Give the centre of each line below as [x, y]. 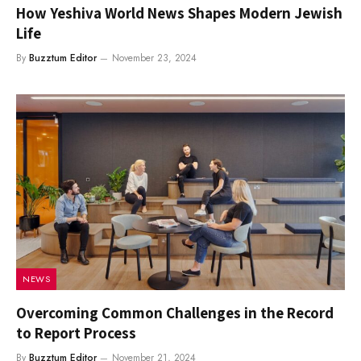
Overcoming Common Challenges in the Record [175, 312]
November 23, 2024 [154, 58]
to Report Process [76, 332]
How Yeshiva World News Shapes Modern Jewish [179, 12]
